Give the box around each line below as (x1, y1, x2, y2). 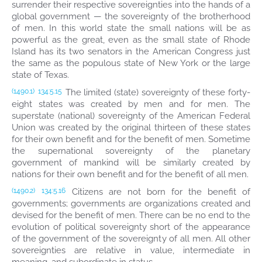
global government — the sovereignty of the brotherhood (12, 11, 250, 22)
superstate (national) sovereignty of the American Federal (12, 111, 250, 121)
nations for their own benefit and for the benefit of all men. (12, 169, 249, 180)
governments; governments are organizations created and (12, 198, 250, 209)
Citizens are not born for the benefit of (66, 187, 250, 197)
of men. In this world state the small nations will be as (12, 23, 250, 33)
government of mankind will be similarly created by (12, 157, 250, 168)
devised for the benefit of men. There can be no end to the (12, 210, 250, 220)
